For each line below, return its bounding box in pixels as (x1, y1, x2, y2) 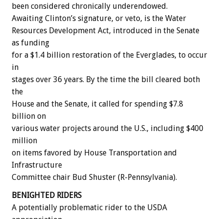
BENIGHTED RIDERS (12, 191, 82, 200)
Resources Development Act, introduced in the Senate (12, 26, 199, 36)
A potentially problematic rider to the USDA (12, 203, 167, 213)
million (12, 136, 37, 146)
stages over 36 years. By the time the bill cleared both (12, 75, 200, 85)
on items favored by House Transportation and (12, 148, 177, 158)
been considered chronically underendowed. (12, 1, 168, 11)
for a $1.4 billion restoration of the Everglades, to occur (12, 50, 207, 60)
